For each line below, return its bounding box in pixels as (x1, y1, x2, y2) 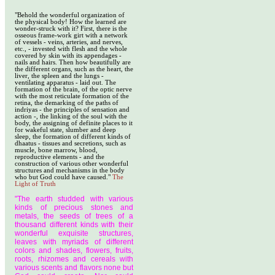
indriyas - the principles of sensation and (15, 106, 130, 113)
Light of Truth (15, 180, 56, 187)
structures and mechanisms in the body (15, 167, 125, 174)
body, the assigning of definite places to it (15, 120, 133, 126)
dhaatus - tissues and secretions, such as (15, 140, 126, 147)
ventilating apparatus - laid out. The (15, 79, 116, 86)
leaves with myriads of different (15, 238, 133, 246)
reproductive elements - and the (15, 153, 104, 160)
